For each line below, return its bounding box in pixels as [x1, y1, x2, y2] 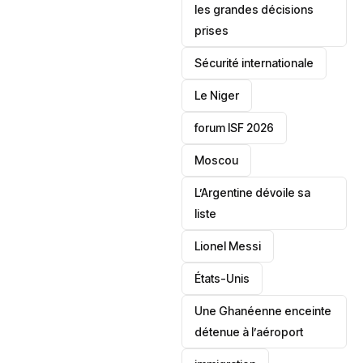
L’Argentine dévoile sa [194, 186, 311, 199]
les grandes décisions [194, 2, 314, 16]
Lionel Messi [194, 239, 262, 253]
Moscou [194, 153, 239, 167]
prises [194, 23, 229, 37]
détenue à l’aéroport [194, 325, 304, 339]
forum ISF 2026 [194, 121, 275, 135]
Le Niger [194, 88, 240, 102]
